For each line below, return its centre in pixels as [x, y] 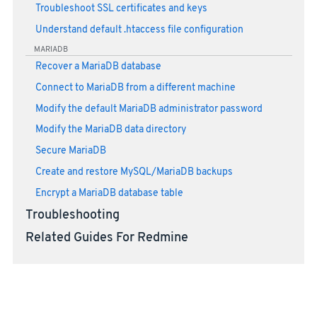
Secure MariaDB [70, 151]
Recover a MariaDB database [98, 67]
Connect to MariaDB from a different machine [135, 88]
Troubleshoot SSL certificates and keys [121, 9]
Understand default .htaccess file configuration [139, 30]
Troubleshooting [72, 216]
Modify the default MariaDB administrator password [149, 109]
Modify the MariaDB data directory [110, 130]
